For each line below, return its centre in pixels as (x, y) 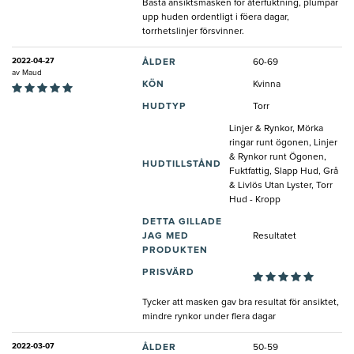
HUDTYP (164, 107)
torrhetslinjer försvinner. (193, 32)
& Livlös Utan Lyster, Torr (281, 186)
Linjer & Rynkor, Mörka (276, 129)
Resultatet (275, 237)
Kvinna (267, 85)
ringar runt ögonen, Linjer (283, 143)
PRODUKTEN (175, 251)
